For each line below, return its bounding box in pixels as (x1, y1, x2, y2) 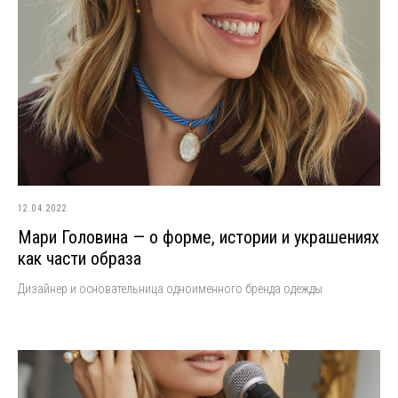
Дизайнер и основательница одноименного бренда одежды (18, 281, 322, 296)
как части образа (18, 247, 141, 269)
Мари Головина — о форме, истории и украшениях (18, 226, 379, 248)
